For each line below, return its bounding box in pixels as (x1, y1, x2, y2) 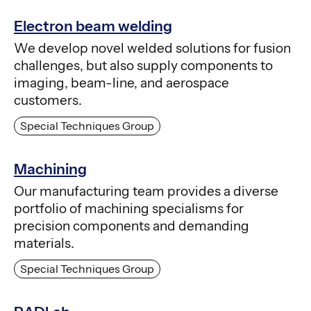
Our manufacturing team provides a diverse (14, 183, 278, 200)
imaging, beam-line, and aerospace (14, 75, 229, 92)
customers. (14, 92, 82, 109)
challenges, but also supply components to (14, 58, 273, 74)
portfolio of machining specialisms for (14, 201, 244, 217)
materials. (14, 235, 74, 252)
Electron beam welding (14, 17, 172, 35)
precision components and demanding (14, 218, 249, 235)
